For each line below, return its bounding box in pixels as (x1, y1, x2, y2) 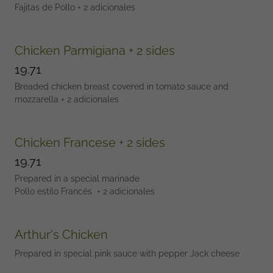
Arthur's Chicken (15, 227, 108, 242)
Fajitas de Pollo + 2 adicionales (15, 2, 135, 12)
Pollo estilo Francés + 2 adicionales (15, 186, 157, 196)
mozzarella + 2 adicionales (15, 94, 119, 104)
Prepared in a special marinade (15, 174, 140, 183)
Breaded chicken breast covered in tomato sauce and (15, 82, 229, 91)
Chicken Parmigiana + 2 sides (15, 43, 175, 58)
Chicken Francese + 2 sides (15, 135, 165, 150)
